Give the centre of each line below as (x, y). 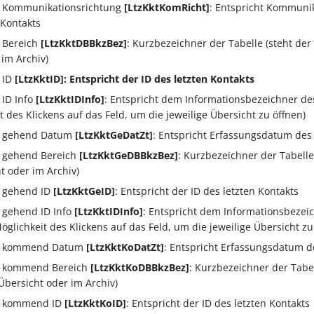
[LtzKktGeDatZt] (114, 135)
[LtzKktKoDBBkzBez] (140, 267)
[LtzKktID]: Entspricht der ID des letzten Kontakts (135, 79)
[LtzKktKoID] (96, 303)
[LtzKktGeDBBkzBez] (129, 155)
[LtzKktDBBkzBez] (84, 43)
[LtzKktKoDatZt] (125, 247)
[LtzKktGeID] (84, 191)
